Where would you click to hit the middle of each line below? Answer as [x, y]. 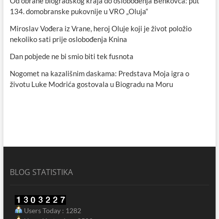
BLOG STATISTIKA [41, 172]
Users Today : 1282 [52, 211]
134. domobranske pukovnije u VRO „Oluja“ [79, 11]
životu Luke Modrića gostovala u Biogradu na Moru [91, 84]
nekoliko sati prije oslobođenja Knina [68, 39]
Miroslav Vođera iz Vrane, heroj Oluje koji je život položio [100, 29]
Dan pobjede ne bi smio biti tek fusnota [71, 56]
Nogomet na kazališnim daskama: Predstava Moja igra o [99, 74]
